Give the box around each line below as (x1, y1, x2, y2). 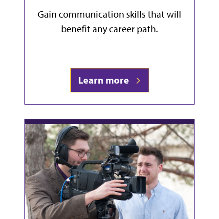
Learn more (78, 74, 133, 87)
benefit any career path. (61, 23, 158, 35)
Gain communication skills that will (38, 8, 181, 21)
